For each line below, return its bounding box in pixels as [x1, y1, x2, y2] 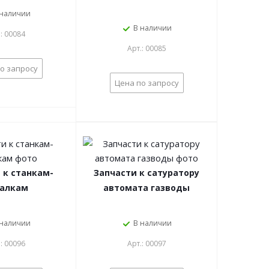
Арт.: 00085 [127, 43, 166, 53]
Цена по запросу [114, 77, 179, 88]
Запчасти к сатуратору [94, 167, 199, 178]
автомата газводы [103, 182, 190, 193]
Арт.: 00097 [127, 238, 166, 249]
